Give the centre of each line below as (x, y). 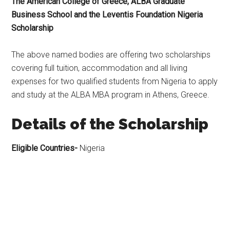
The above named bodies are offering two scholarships (111, 55)
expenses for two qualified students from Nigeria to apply (115, 81)
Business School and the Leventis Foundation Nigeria (107, 15)
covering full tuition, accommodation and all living (100, 68)
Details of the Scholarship (110, 124)
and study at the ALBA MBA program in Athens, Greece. (111, 95)
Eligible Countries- (46, 148)
